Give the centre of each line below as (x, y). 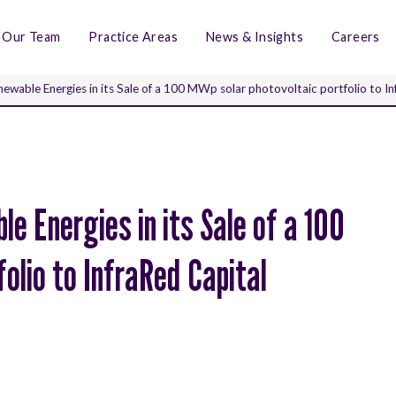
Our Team (31, 36)
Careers (356, 36)
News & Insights (255, 36)
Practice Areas (133, 36)
